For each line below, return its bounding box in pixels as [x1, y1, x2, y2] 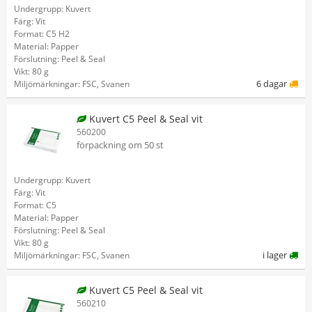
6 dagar [256, 77, 289, 90]
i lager [263, 249, 289, 261]
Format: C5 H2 [14, 28, 70, 40]
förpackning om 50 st [77, 139, 164, 151]
